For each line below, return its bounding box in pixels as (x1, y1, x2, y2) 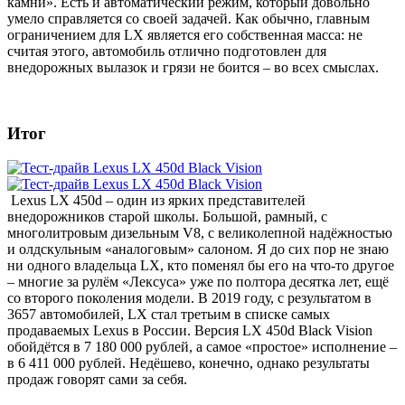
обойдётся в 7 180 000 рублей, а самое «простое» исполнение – (7, 339, 397, 355)
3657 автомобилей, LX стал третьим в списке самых (7, 306, 330, 323)
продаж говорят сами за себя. (7, 372, 187, 388)
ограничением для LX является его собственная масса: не (7, 26, 363, 42)
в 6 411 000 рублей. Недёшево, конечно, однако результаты (7, 355, 370, 372)
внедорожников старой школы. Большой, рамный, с (7, 209, 327, 225)
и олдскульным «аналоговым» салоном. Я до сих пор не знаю (7, 241, 389, 258)
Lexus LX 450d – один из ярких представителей (7, 193, 306, 209)
